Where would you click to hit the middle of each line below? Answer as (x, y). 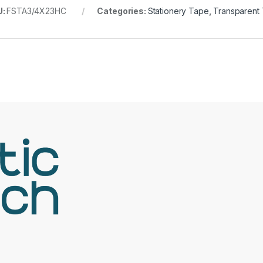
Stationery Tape (178, 11)
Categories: (122, 11)
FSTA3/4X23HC (36, 11)
